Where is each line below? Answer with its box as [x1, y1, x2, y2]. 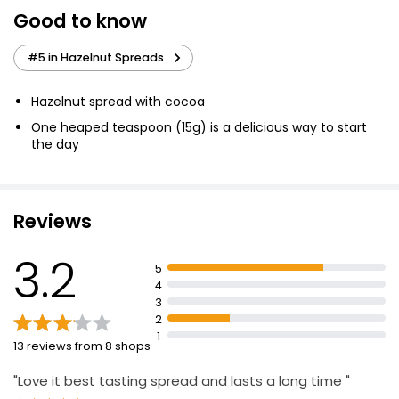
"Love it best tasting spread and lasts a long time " [13, 371, 350, 391]
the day [31, 135, 79, 154]
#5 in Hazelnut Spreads [28, 49, 164, 67]
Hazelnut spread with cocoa [31, 93, 205, 111]
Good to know [13, 7, 147, 36]
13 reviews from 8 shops [13, 338, 151, 355]
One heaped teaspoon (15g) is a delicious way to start [31, 118, 367, 137]
